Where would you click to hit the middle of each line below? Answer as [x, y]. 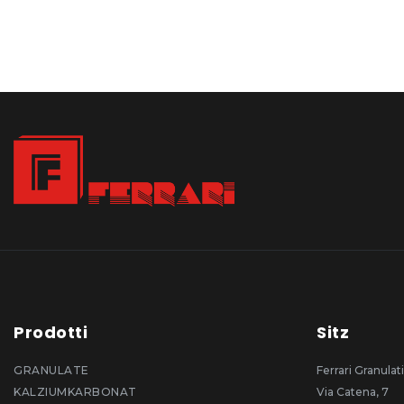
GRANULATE [51, 370]
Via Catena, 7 [353, 391]
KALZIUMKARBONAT [75, 391]
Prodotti [50, 332]
